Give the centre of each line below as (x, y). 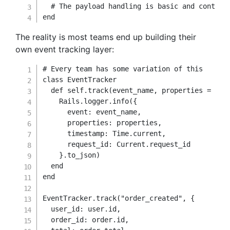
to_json (82, 155)
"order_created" (152, 198)
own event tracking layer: (65, 49)
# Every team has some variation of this (123, 69)
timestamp (86, 133)
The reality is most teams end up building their (106, 37)
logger (96, 101)
